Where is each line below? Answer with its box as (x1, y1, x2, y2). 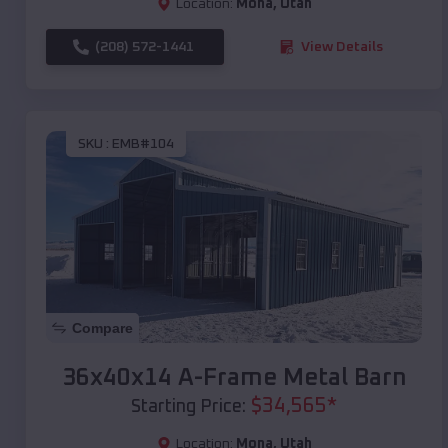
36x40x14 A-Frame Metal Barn (61, 365, 407, 390)
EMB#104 (112, 137, 174, 152)
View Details (301, 39, 383, 54)
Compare (72, 319, 133, 336)
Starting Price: (131, 397, 246, 416)
